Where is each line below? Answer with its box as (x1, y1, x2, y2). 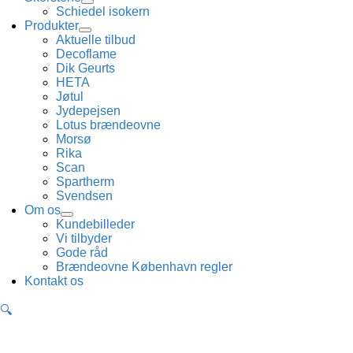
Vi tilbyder (56, 232, 113, 245)
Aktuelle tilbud (56, 33, 136, 46)
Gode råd (56, 246, 109, 259)
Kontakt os (24, 274, 84, 288)
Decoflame (56, 47, 117, 61)
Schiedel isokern (56, 5, 150, 18)
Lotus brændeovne (56, 118, 162, 132)
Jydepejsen (56, 104, 121, 117)
